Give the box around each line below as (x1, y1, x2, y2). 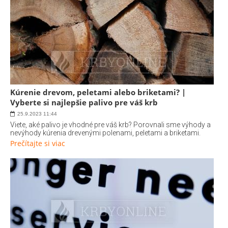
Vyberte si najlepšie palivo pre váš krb (10, 97, 158, 107)
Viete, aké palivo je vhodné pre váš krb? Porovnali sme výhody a (10, 121, 211, 129)
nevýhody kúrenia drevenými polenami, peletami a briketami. (10, 129, 201, 137)
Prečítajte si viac (10, 138, 65, 148)
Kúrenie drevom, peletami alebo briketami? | (10, 87, 186, 97)
